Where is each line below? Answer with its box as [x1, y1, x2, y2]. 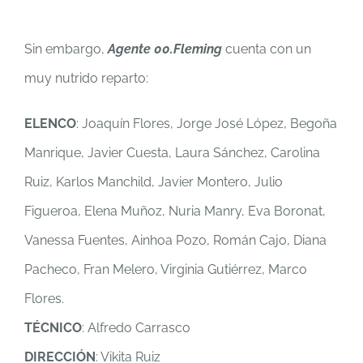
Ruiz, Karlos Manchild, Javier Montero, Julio [24, 174, 283, 190]
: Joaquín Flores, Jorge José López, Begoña [76, 116, 337, 132]
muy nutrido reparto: [24, 70, 148, 87]
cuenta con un [222, 41, 311, 58]
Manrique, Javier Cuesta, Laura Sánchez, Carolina [24, 145, 320, 161]
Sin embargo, [24, 41, 108, 58]
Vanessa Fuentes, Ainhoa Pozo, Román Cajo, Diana [24, 233, 327, 249]
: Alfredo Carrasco [82, 320, 190, 336]
